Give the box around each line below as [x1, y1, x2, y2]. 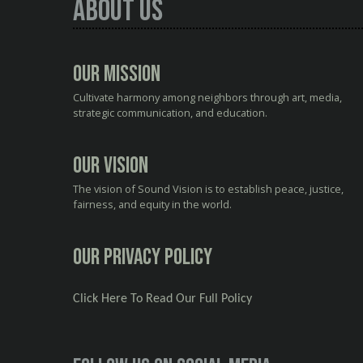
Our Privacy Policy [73, 242, 212, 271]
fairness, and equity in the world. [73, 196, 232, 211]
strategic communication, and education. [73, 105, 267, 120]
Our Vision [73, 151, 148, 180]
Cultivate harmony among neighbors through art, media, [73, 89, 342, 105]
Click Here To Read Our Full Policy [73, 292, 252, 305]
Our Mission [73, 59, 160, 88]
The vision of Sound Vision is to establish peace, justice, [73, 181, 344, 196]
